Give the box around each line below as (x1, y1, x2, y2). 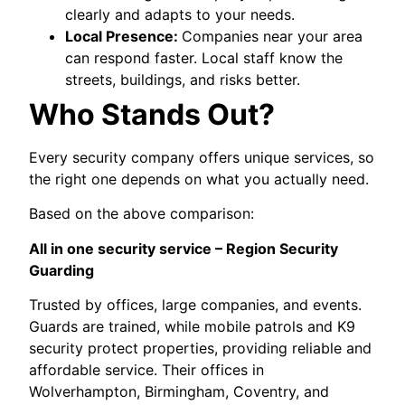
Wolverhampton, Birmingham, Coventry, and (29, 382, 330, 401)
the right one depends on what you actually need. (29, 169, 374, 188)
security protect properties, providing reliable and (29, 339, 372, 358)
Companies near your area (182, 26, 363, 45)
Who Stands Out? (29, 96, 276, 132)
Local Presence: (65, 26, 183, 45)
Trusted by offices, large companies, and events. (29, 296, 363, 315)
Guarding (29, 260, 95, 279)
